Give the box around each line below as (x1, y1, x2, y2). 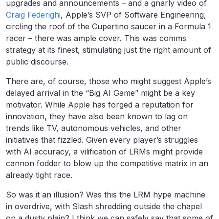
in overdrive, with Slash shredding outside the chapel (6, 201, 202, 212)
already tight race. (6, 170, 72, 180)
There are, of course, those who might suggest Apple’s (6, 76, 211, 87)
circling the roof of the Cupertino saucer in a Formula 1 (6, 22, 211, 32)
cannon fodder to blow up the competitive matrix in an (6, 158, 208, 169)
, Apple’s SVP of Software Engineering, (61, 10, 206, 20)
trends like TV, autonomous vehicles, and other (6, 123, 181, 133)
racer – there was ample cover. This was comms (6, 33, 186, 44)
